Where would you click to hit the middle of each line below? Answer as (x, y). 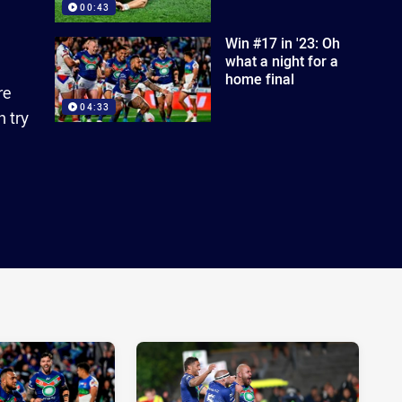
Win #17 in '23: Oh (283, 43)
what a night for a (282, 61)
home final (260, 79)
